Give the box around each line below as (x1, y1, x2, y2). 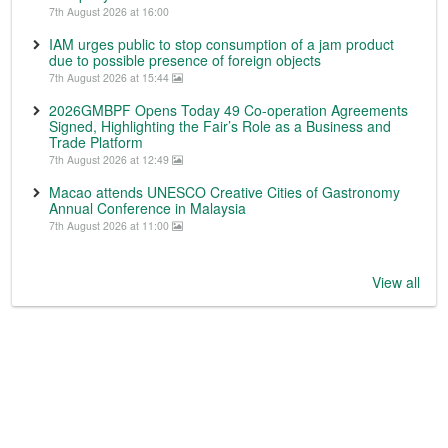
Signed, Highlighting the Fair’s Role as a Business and (49, 115, 391, 136)
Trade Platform (49, 131, 143, 152)
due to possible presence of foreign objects (49, 49, 321, 70)
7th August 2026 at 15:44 (49, 69, 172, 85)
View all (372, 271, 420, 292)
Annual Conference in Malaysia (49, 197, 246, 218)
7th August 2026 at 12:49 (49, 151, 172, 167)
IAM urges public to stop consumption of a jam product (49, 33, 394, 54)
